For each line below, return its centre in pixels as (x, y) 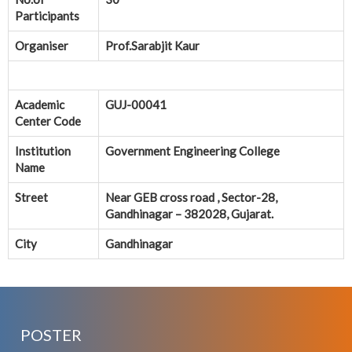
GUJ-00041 (136, 105)
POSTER (51, 334)
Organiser (42, 46)
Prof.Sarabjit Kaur (152, 46)
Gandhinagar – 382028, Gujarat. (189, 214)
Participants (47, 16)
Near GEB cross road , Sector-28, (191, 198)
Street (31, 198)
